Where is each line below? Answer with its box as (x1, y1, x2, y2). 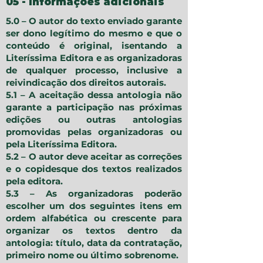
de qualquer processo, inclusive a (6, 65, 182, 76)
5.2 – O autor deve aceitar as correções (6, 151, 182, 163)
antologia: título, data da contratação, (6, 237, 182, 249)
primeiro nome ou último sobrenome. (6, 249, 178, 261)
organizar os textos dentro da (6, 225, 182, 237)
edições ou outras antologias (6, 114, 182, 126)
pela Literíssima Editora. (6, 139, 117, 150)
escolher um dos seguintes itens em (6, 200, 182, 212)
